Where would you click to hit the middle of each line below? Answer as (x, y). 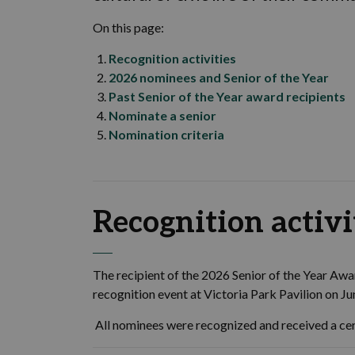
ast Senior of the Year (181, 96)
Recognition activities (172, 58)
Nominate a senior (162, 115)
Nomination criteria (166, 134)
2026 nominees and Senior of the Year (219, 77)
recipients (316, 96)
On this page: (128, 27)
